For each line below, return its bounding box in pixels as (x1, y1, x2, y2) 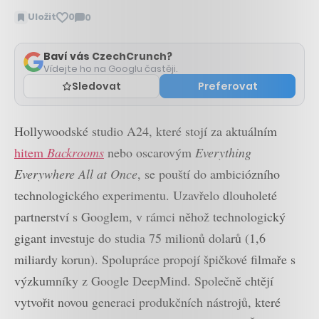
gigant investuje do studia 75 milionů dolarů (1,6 (14, 229, 266, 246)
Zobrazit (74, 16, 119, 31)
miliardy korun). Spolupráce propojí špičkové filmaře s (14, 250, 296, 268)
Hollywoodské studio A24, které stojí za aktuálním (14, 122, 277, 140)
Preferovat (197, 78, 258, 93)
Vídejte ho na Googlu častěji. (43, 61, 178, 75)
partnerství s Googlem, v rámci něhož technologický (14, 207, 286, 225)
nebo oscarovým (104, 143, 195, 161)
